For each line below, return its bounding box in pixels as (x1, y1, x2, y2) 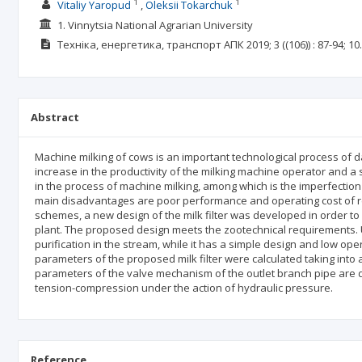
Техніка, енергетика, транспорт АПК (57, 37, 244, 52)
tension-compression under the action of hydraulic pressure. (35, 280, 333, 295)
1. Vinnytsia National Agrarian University (57, 17, 253, 32)
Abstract (31, 110, 79, 124)
